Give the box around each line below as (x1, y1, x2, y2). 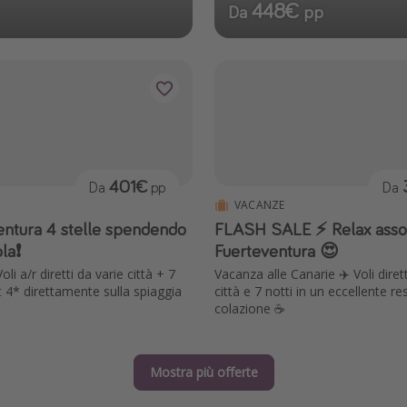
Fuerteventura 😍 (214, 239, 339, 263)
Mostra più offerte (149, 362, 258, 381)
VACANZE (234, 197, 285, 213)
